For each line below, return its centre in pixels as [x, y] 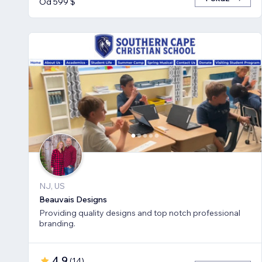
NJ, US [52, 186]
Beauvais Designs [73, 200]
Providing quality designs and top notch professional [140, 213]
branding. [57, 224]
